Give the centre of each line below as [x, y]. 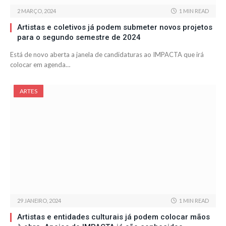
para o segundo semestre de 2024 [79, 38]
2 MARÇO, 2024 [37, 11]
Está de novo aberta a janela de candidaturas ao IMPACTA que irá [107, 55]
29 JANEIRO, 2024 [39, 201]
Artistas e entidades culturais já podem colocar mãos [114, 217]
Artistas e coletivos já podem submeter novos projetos [115, 27]
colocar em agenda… [40, 65]
